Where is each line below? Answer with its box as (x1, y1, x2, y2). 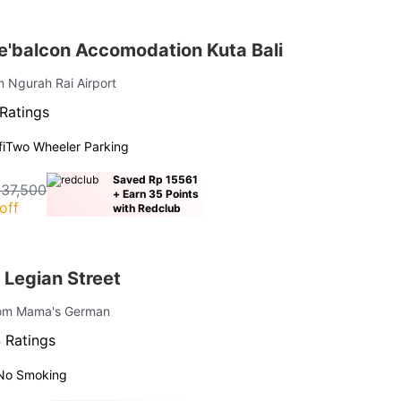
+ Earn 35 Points (113, 186, 200, 200)
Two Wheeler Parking (5, 138, 130, 154)
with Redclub (113, 200, 182, 215)
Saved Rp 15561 (113, 172, 199, 186)
